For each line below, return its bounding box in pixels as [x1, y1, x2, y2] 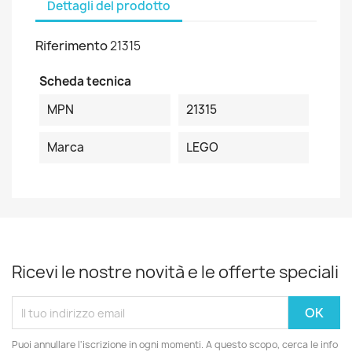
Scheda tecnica [39, 73, 131, 90]
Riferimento [35, 37, 108, 54]
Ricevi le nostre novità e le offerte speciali [12, 261, 339, 284]
